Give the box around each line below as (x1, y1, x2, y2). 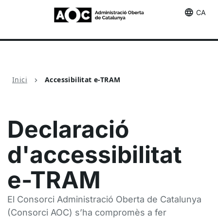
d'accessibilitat (7, 140, 182, 169)
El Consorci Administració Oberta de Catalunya (7, 194, 201, 204)
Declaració (7, 115, 129, 144)
